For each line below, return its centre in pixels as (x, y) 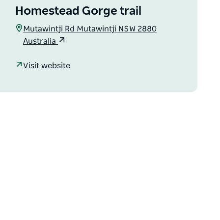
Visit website (47, 66)
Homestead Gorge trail (79, 11)
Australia (41, 41)
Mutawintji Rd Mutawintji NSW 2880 (90, 29)
